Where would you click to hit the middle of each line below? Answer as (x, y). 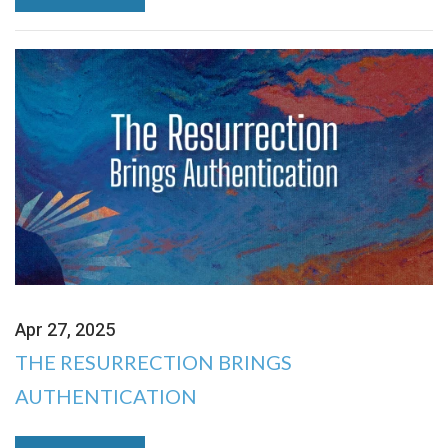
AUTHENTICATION (106, 395)
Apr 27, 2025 (65, 330)
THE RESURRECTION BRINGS (153, 361)
